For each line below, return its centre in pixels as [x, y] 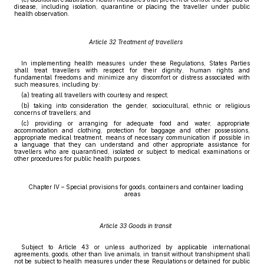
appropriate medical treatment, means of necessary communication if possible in [132, 137]
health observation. [42, 14]
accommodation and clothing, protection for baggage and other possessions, [132, 130]
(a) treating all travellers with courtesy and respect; [95, 95]
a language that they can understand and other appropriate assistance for [132, 144]
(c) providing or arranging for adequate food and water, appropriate [136, 123]
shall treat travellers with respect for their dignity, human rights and [132, 70]
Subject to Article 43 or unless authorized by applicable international [136, 247]
